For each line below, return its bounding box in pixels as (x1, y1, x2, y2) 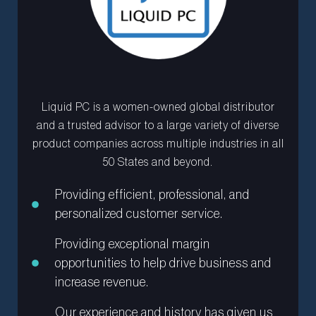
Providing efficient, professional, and (54, 188, 250, 201)
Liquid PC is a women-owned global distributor (41, 101, 275, 113)
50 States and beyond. (103, 156, 213, 168)
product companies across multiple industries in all (32, 138, 284, 150)
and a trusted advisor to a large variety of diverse (37, 119, 279, 131)
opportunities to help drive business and (54, 256, 272, 269)
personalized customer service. (54, 207, 223, 220)
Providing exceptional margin (54, 237, 210, 250)
